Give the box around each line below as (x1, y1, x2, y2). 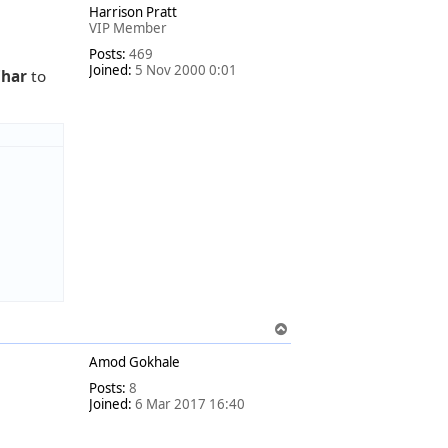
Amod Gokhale (89, 353, 180, 372)
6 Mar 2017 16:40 (132, 395, 245, 414)
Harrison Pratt (89, 3, 177, 21)
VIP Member (89, 19, 167, 37)
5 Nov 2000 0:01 (132, 61, 237, 79)
